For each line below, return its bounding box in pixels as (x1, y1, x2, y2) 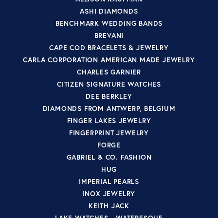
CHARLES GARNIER (77, 67, 141, 76)
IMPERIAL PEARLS (79, 176, 139, 186)
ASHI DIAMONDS (80, 6, 138, 16)
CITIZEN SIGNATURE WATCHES (57, 79, 161, 89)
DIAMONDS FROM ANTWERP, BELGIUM (42, 103, 176, 113)
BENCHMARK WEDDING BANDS (55, 18, 163, 28)
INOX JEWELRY (82, 188, 136, 198)
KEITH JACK (89, 200, 129, 210)
